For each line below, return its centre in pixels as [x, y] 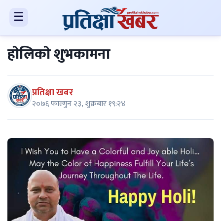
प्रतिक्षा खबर [53, 92]
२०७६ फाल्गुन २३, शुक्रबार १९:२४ [79, 104]
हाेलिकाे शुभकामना [59, 55]
